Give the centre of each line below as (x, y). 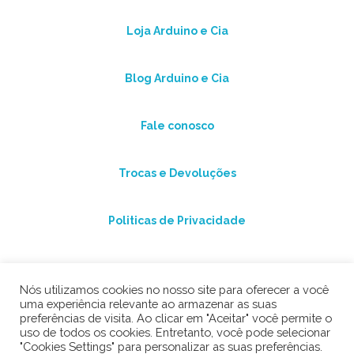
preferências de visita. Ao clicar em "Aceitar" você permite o (176, 318)
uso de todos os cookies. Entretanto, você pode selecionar (175, 332)
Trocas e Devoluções (177, 173)
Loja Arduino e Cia (177, 30)
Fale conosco (177, 125)
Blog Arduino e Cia (177, 78)
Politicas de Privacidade (177, 220)
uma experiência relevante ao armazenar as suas (148, 304)
